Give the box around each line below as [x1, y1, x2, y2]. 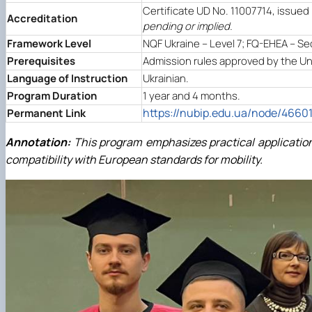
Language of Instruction [7, 70, 127, 86]
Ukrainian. [143, 70, 189, 86]
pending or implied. [143, 18, 233, 33]
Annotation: [6, 134, 70, 150]
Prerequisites [7, 53, 75, 68]
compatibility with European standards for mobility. [6, 151, 263, 167]
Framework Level [7, 36, 91, 51]
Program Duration [7, 88, 97, 103]
